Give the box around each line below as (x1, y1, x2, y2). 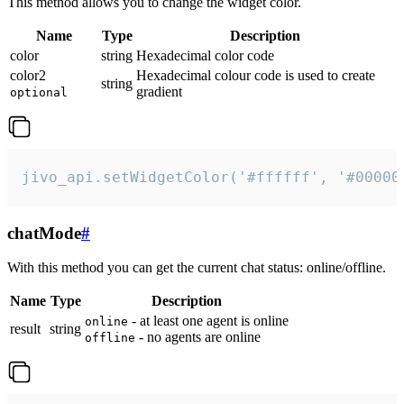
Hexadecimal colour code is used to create (136, 67, 375, 83)
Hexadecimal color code (136, 47, 274, 63)
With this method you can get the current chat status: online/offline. (7, 260, 386, 276)
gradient (136, 83, 182, 99)
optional (10, 85, 68, 99)
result (10, 321, 41, 337)
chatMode (7, 223, 81, 243)
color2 (10, 67, 46, 83)
